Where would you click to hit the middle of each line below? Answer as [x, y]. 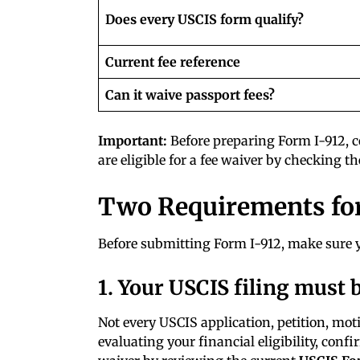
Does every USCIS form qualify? [205, 19]
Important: [133, 140]
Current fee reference [173, 61]
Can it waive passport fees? [190, 94]
